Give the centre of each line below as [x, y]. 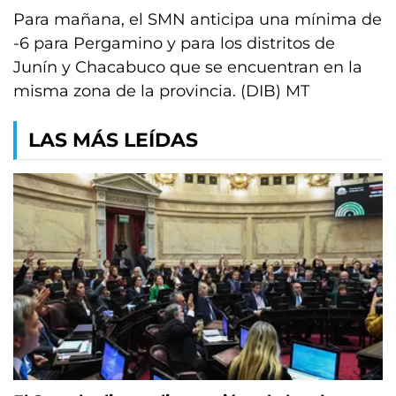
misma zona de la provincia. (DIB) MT [161, 91]
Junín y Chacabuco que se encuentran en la [188, 67]
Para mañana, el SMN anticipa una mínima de [198, 19]
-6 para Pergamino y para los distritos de [174, 43]
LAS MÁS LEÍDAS [113, 140]
